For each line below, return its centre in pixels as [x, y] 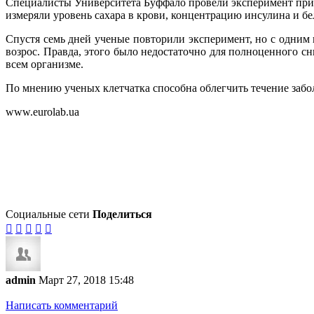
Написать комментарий [62, 306]
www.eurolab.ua [42, 112]
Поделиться [122, 214]
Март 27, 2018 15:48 [86, 280]
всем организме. [45, 64]
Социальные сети [48, 214]
